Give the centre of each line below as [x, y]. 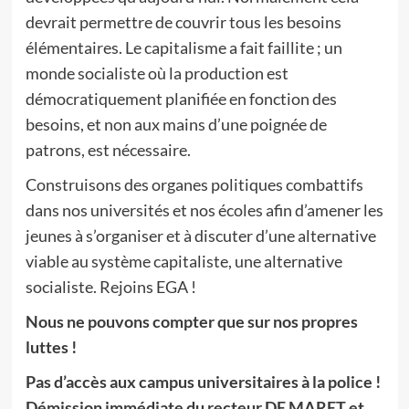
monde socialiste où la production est [157, 73]
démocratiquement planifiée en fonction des [181, 99]
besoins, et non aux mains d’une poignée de [176, 124]
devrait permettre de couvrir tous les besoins [183, 22]
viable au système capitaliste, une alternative [184, 261]
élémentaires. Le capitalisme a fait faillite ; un [184, 47]
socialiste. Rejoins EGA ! [110, 287]
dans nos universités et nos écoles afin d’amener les [204, 210]
